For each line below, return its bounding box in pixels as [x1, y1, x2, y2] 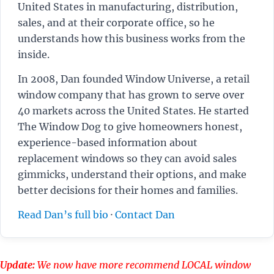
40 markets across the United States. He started [18, 104, 249, 117]
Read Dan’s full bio [18, 208, 108, 221]
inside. [18, 48, 50, 61]
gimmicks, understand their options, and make [18, 168, 246, 180]
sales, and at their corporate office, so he [18, 16, 215, 29]
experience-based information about [18, 136, 198, 149]
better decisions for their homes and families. [18, 183, 238, 196]
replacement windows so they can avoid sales [18, 152, 237, 165]
